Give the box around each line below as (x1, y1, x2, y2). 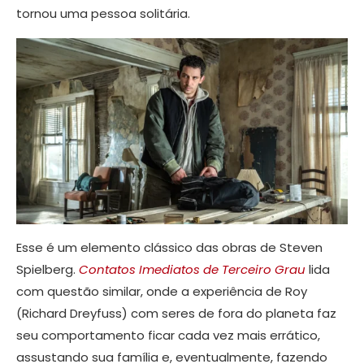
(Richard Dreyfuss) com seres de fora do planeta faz (16, 305, 336, 323)
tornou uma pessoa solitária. (16, 5, 190, 22)
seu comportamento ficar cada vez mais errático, (16, 327, 320, 344)
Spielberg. (16, 261, 79, 279)
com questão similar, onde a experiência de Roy (16, 283, 307, 301)
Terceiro (222, 261, 271, 279)
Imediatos (139, 261, 200, 279)
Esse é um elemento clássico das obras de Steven (16, 239, 323, 257)
